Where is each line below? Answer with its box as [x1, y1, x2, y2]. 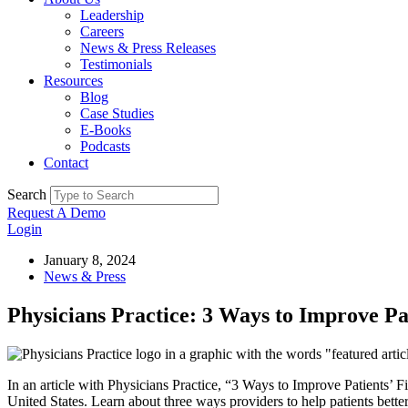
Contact [44, 155, 88, 170]
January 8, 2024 [44, 252, 136, 268]
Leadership [80, 7, 144, 23]
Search [7, 187, 46, 202]
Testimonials [80, 56, 152, 72]
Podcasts [80, 138, 130, 154]
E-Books [80, 122, 131, 138]
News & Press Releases [80, 40, 216, 56]
